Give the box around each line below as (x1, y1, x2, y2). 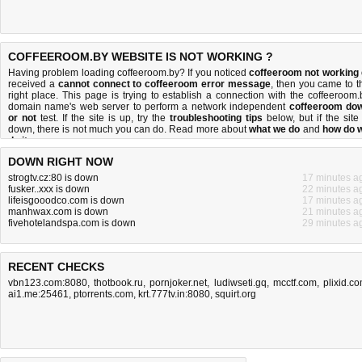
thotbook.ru (94, 277, 144, 288)
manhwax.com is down (8, 206, 108, 217)
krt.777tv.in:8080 (138, 288, 210, 300)
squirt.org (215, 288, 256, 300)
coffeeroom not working (249, 67, 359, 78)
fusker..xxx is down (8, 183, 90, 195)
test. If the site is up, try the (36, 112, 170, 124)
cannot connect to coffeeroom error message (57, 78, 271, 90)
